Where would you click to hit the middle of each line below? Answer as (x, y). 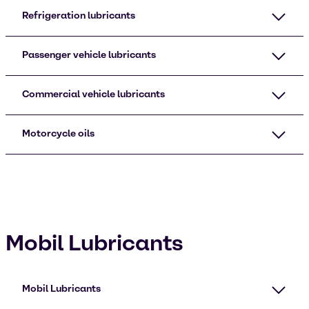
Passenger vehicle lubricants (89, 55)
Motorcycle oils (58, 133)
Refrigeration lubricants (79, 16)
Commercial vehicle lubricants (93, 94)
